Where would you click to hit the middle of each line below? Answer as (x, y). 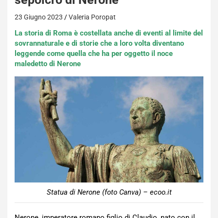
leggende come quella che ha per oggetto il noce (94, 54)
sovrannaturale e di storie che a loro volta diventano (99, 43)
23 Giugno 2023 (39, 17)
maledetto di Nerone (48, 64)
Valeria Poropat (92, 17)
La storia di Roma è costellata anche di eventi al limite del (109, 33)
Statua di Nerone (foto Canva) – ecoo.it (109, 192)
